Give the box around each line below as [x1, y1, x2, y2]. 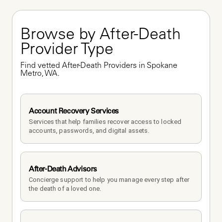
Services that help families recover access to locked [29, 117, 182, 125]
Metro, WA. [20, 69, 59, 78]
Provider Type [20, 42, 113, 58]
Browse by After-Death [20, 27, 181, 44]
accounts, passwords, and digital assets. [29, 126, 150, 134]
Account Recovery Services [29, 106, 119, 115]
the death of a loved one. [29, 184, 103, 192]
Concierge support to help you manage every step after [29, 175, 190, 183]
